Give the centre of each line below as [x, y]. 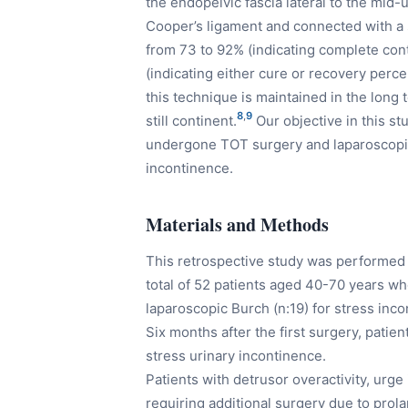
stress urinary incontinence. [236, 356]
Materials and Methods [237, 225]
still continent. [191, 121]
